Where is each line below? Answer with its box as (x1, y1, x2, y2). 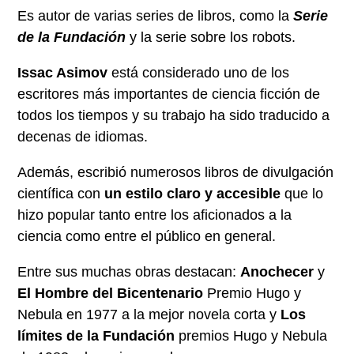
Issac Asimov (17, 65, 108, 81)
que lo (281, 186, 324, 202)
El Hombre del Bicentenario (17, 285, 204, 302)
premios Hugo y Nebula (175, 328, 328, 345)
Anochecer (240, 264, 318, 281)
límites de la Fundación (17, 328, 175, 345)
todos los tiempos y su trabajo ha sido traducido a (17, 107, 330, 124)
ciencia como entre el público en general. (17, 228, 281, 245)
